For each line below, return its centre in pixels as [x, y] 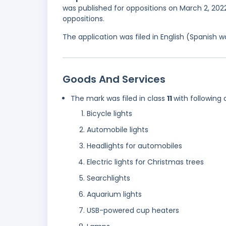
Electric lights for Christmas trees [145, 162]
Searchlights [108, 178]
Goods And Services [114, 79]
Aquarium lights [114, 194]
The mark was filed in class [119, 99]
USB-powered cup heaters [133, 211]
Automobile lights [118, 130]
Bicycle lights [109, 114]
